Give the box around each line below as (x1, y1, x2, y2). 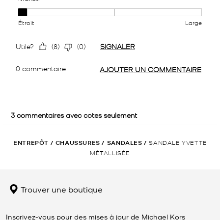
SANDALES (107, 138, 142, 147)
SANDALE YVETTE (149, 138, 207, 146)
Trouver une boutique (19, 183, 103, 194)
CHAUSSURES (55, 138, 100, 147)
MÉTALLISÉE (90, 148, 130, 156)
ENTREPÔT (13, 138, 49, 147)
